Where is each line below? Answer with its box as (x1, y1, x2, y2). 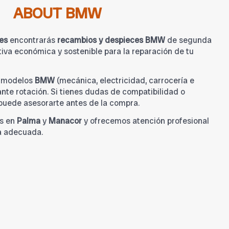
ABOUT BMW (13, 3, 102, 24)
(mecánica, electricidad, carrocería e (55, 75, 194, 86)
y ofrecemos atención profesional (82, 116, 209, 127)
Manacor (49, 116, 82, 127)
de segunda (165, 35, 212, 46)
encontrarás (8, 35, 57, 46)
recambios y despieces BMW (57, 35, 165, 46)
